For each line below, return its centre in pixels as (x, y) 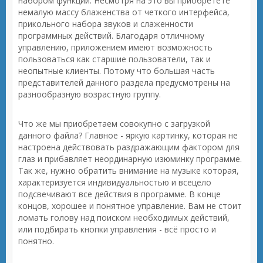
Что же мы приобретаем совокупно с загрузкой (114, 124)
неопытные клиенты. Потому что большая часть (117, 71)
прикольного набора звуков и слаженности (106, 24)
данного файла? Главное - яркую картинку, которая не (128, 135)
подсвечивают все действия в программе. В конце (119, 194)
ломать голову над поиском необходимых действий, (124, 218)
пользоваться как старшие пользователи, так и (114, 59)
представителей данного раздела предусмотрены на (124, 82)
